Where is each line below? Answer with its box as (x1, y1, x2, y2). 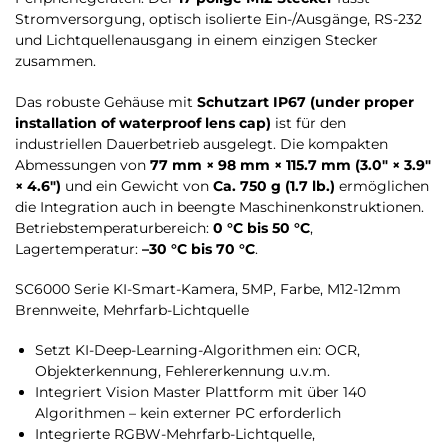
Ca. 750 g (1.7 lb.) (213, 176, 335, 195)
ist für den (271, 113, 346, 132)
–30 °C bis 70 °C (142, 239, 255, 258)
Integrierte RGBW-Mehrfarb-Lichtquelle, (35, 425, 315, 444)
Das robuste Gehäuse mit (15, 92, 197, 111)
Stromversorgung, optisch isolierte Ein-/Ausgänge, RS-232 (15, 10, 422, 29)
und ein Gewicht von (61, 176, 213, 195)
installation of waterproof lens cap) (15, 113, 271, 132)
